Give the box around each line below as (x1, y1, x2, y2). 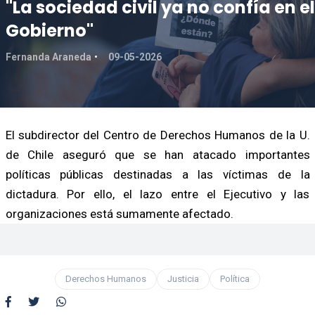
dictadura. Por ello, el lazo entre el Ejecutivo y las (5, 186, 310, 201)
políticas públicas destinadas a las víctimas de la (5, 167, 310, 181)
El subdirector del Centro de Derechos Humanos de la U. (5, 127, 310, 142)
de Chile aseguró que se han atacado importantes (5, 147, 310, 162)
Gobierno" (5, 18, 94, 42)
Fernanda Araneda (5, 51, 91, 63)
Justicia (167, 273, 199, 284)
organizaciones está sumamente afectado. (5, 206, 233, 221)
